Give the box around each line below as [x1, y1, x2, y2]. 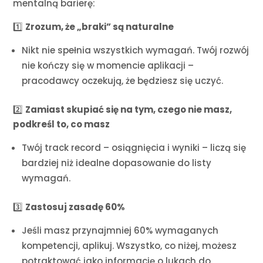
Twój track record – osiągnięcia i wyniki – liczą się [22, 141, 247, 154]
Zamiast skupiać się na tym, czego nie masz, [25, 103, 232, 116]
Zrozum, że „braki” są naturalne [25, 21, 174, 33]
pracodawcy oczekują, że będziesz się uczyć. [22, 75, 224, 87]
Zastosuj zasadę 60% [25, 201, 126, 214]
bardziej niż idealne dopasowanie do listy [22, 157, 212, 170]
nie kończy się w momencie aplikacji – [22, 59, 194, 72]
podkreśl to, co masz [13, 118, 110, 131]
